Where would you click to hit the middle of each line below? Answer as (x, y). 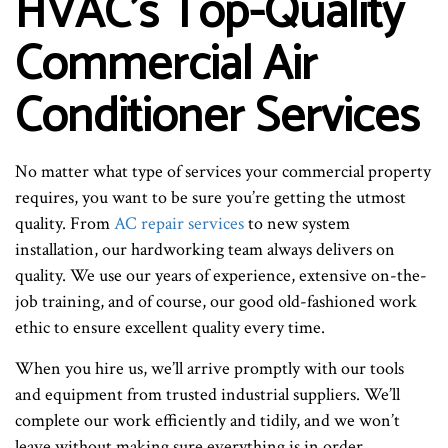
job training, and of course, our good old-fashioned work (216, 301)
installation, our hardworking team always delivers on (205, 249)
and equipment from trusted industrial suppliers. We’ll (207, 394)
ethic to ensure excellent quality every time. (170, 327)
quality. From (64, 223)
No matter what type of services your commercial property (223, 171)
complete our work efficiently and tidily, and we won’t (207, 420)
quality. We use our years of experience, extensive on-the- (221, 275)
